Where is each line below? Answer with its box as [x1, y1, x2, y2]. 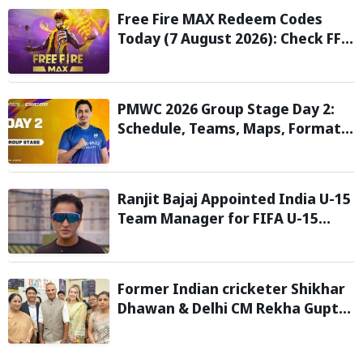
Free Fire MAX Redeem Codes [117, 8, 322, 28]
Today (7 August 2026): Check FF [117, 28, 341, 48]
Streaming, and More [117, 137, 267, 157]
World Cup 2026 [117, 227, 225, 247]
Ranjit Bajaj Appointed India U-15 [117, 188, 351, 208]
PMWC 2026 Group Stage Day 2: [117, 98, 335, 118]
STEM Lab [117, 336, 183, 357]
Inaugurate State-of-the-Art [117, 317, 325, 337]
